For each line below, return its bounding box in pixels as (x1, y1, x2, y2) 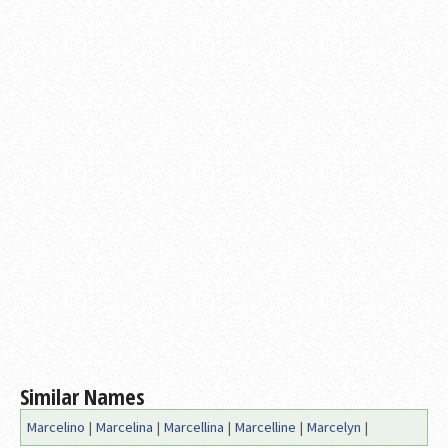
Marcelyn (306, 417, 361, 436)
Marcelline (234, 417, 296, 436)
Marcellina (163, 417, 224, 436)
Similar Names (20, 380, 145, 411)
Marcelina (95, 417, 153, 436)
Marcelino (26, 417, 85, 436)
